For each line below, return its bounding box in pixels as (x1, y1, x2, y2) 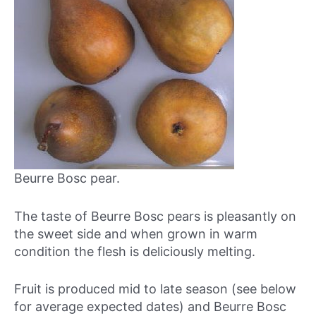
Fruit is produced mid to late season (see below (14, 281, 296, 297)
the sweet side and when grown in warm (14, 226, 257, 241)
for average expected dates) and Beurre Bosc (14, 299, 286, 315)
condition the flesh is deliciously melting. (14, 243, 255, 259)
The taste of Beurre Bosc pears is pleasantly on (14, 208, 296, 224)
